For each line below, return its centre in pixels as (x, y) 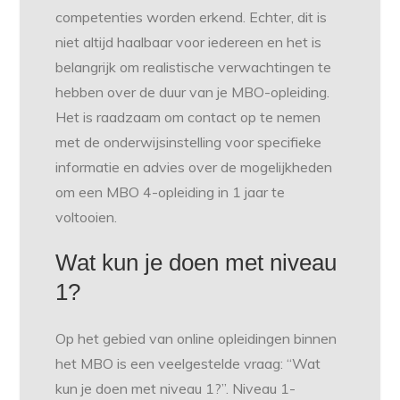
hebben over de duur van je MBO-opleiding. (193, 92)
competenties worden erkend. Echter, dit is (192, 17)
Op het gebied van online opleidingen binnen (196, 339)
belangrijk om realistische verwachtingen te (194, 67)
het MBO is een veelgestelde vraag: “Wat (188, 364)
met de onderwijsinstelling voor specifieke (189, 142)
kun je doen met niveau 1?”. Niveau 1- (176, 389)
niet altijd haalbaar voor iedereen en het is (189, 42)
